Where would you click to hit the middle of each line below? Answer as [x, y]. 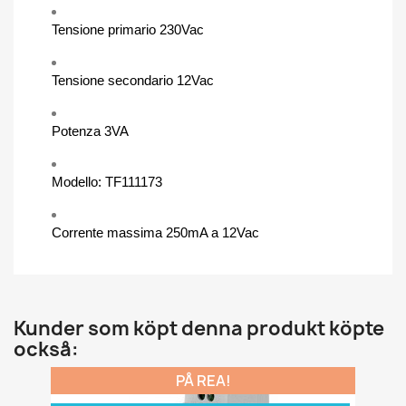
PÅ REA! [203, 380]
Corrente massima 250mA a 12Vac [155, 232]
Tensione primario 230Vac [128, 29]
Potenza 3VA [90, 130]
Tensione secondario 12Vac [133, 80]
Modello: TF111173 [107, 181]
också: [46, 349]
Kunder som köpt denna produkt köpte [199, 328]
